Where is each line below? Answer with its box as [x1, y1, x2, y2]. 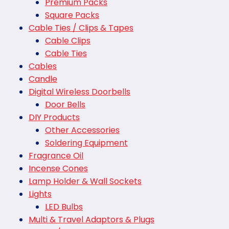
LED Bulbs [45, 201, 83, 213]
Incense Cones [29, 163, 88, 175]
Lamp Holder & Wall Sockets [29, 175, 142, 188]
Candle [29, 73, 57, 85]
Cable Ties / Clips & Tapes [29, 22, 133, 34]
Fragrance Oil [29, 150, 83, 162]
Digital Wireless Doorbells [29, 86, 130, 98]
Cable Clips [45, 35, 90, 47]
